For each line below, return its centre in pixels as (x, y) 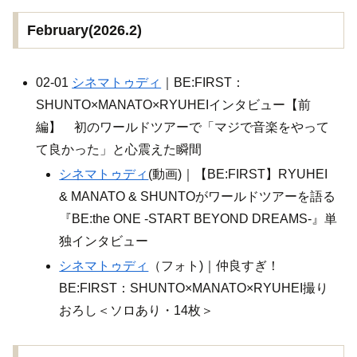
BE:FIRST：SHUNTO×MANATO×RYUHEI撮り (194, 288)
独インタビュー (104, 241)
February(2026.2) (84, 30)
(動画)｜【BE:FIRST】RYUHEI (238, 174)
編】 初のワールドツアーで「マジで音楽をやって (183, 127)
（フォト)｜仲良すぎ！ (214, 266)
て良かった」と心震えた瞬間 (119, 149)
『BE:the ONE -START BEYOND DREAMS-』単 (198, 218)
